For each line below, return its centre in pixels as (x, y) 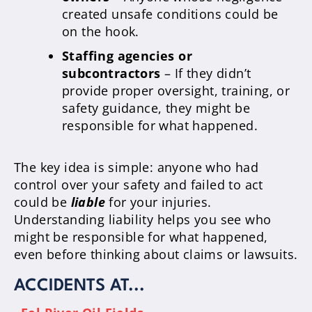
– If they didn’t (206, 73)
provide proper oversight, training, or (176, 90)
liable (88, 202)
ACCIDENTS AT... (79, 286)
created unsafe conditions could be (170, 14)
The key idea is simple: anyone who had (136, 167)
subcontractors (111, 73)
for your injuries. (158, 202)
